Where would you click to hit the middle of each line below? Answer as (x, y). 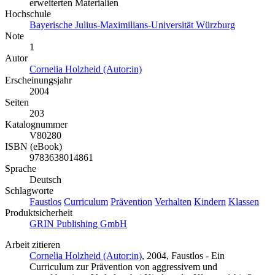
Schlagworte (29, 190)
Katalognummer (36, 124)
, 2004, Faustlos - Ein (183, 255)
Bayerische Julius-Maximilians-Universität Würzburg (132, 25)
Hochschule (28, 14)
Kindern (210, 201)
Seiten (17, 102)
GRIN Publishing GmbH (78, 223)
